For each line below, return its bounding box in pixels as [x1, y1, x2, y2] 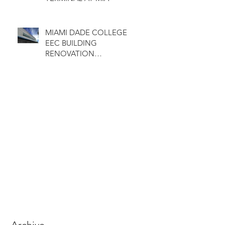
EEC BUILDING [45, 38, 97, 48]
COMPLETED [45, 59, 91, 69]
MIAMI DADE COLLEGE [45, 27, 127, 37]
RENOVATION [45, 48, 94, 58]
